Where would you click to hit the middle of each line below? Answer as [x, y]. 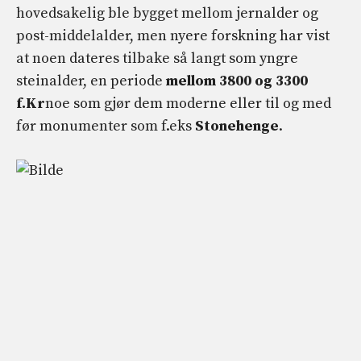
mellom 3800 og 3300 [237, 81]
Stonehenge [237, 126]
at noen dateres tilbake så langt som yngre [157, 58]
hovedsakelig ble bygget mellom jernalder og [167, 13]
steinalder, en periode [91, 81]
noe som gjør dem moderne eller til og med [188, 103]
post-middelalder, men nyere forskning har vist [173, 35]
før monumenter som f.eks [106, 126]
